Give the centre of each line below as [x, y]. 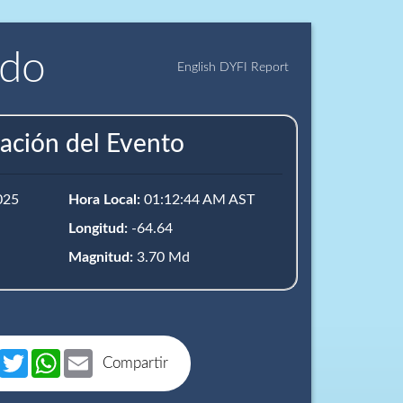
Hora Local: [104, 200]
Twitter [50, 356]
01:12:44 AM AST [197, 200]
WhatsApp [94, 356]
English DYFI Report [233, 67]
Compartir [136, 363]
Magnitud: [101, 257]
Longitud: [98, 228]
